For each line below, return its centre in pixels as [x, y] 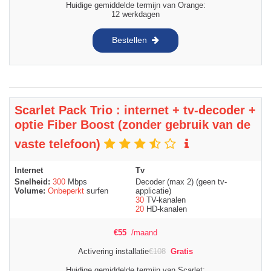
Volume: [31, 191]
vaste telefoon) [59, 144]
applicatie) [153, 191]
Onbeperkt [66, 191]
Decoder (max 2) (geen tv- [181, 181]
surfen [96, 191]
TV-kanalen [165, 200]
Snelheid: [34, 181]
